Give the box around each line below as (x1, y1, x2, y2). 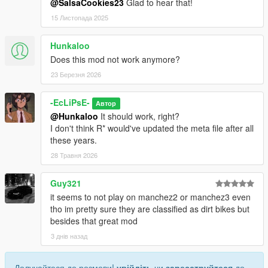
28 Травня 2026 (51, 150, 98, 160)
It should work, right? (98, 110, 179, 123)
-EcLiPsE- (50, 96, 90, 109)
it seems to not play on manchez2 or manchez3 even (50, 191, 251, 203)
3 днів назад (51, 231, 87, 241)
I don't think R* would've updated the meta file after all (50, 122, 254, 135)
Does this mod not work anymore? (50, 53, 180, 66)
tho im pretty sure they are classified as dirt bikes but (50, 203, 249, 215)
